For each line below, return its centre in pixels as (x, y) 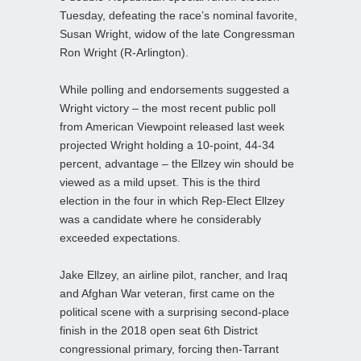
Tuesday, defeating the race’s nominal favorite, (178, 15)
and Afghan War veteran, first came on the (167, 293)
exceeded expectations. (120, 237)
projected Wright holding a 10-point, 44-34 (167, 145)
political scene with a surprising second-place (174, 311)
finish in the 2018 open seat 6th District (159, 330)
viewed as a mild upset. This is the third (160, 182)
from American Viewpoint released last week (172, 126)
